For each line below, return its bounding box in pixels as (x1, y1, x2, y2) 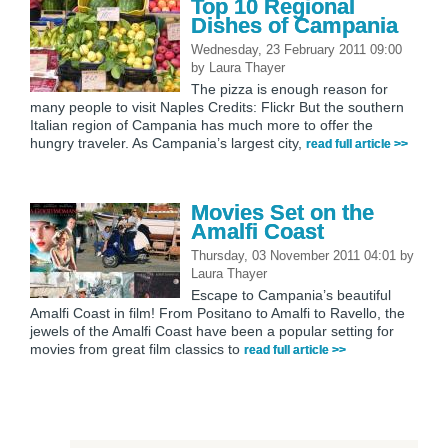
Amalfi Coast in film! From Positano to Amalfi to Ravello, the (30, 304, 405, 321)
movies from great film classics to (30, 340, 244, 357)
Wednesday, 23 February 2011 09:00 (191, 41, 402, 57)
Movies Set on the (191, 199, 374, 225)
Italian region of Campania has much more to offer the (30, 116, 373, 133)
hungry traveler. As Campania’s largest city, (30, 134, 306, 151)
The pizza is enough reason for (191, 80, 388, 97)
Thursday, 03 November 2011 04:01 (191, 247, 400, 263)
